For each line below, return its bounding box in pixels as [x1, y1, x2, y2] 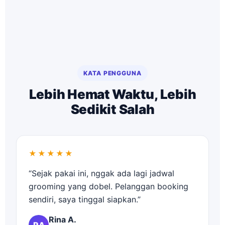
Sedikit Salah [70, 101, 155, 117]
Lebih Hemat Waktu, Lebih [29, 86, 196, 102]
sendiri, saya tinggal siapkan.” [29, 194, 141, 204]
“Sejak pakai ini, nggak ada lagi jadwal [29, 168, 174, 178]
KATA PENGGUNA [83, 69, 142, 77]
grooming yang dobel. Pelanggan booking [29, 181, 188, 191]
